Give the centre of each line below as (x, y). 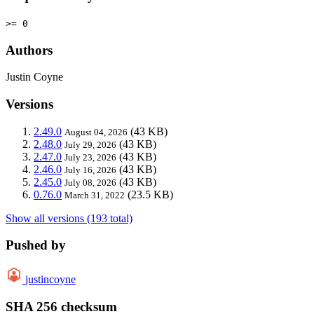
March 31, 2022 (95, 195)
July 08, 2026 (90, 182)
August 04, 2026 (96, 132)
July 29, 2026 (90, 144)
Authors (29, 50)
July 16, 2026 (90, 170)
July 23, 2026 (90, 157)
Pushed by (36, 245)
